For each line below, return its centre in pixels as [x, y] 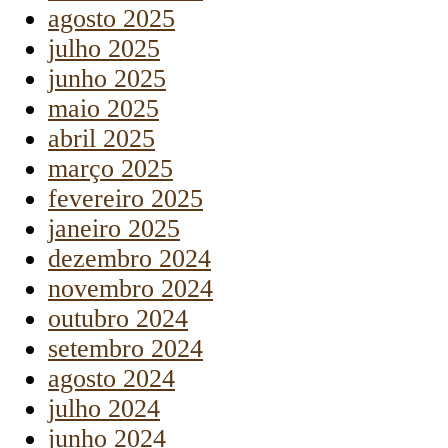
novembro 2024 [130, 289]
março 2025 [110, 169]
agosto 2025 [111, 19]
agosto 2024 [111, 379]
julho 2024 [104, 409]
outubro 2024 [118, 319]
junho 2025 [107, 79]
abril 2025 [101, 139]
